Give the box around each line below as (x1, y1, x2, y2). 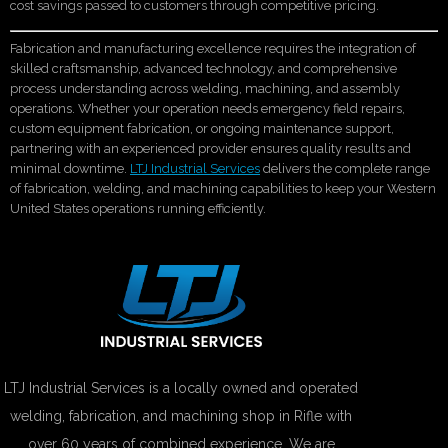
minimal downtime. (10, 160, 130, 176)
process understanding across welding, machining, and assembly (10, 80, 400, 96)
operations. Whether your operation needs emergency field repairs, (10, 100, 405, 116)
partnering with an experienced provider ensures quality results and (10, 140, 411, 156)
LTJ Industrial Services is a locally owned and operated (4, 379, 359, 396)
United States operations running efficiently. (10, 200, 266, 216)
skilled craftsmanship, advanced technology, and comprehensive (10, 60, 397, 76)
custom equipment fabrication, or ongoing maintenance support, (10, 120, 394, 136)
